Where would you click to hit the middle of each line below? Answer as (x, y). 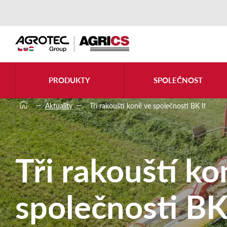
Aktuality (59, 105)
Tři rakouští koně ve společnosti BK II (148, 105)
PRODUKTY (70, 80)
